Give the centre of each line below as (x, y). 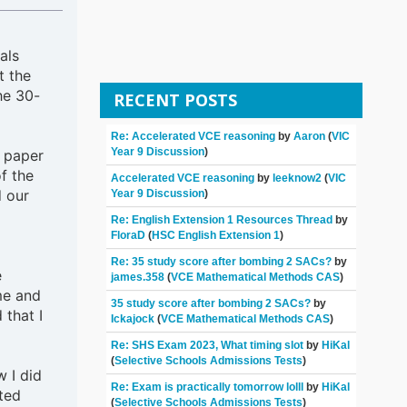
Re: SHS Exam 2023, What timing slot (209, 346)
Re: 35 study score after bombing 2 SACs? (222, 262)
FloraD (129, 236)
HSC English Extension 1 (216, 236)
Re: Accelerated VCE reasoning (194, 137)
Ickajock (133, 319)
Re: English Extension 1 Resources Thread (222, 220)
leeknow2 (298, 179)
